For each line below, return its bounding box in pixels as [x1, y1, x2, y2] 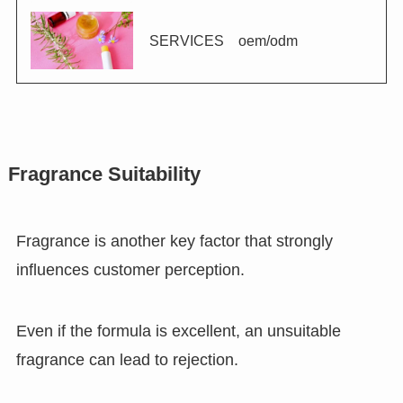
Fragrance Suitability [7, 164, 201, 186]
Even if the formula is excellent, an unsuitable [15, 322, 341, 341]
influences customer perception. [15, 261, 245, 280]
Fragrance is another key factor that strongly [15, 232, 333, 251]
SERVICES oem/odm [148, 32, 298, 49]
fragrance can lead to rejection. [15, 351, 238, 370]
